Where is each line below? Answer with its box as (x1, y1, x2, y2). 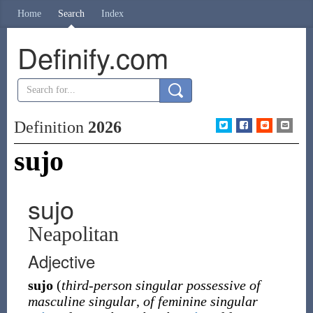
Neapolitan (27, 222, 119, 245)
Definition (13, 118, 88, 136)
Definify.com (17, 37, 168, 77)
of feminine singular (143, 293, 258, 309)
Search (58, 8, 85, 19)
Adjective (27, 249, 95, 273)
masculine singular (27, 293, 136, 309)
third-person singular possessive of (61, 277, 261, 293)
